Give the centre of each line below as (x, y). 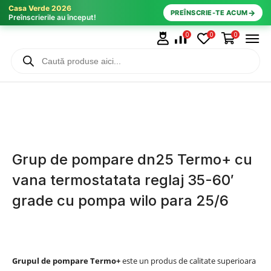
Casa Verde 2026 (40, 8)
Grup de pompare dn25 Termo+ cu (132, 159)
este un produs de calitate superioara (188, 260)
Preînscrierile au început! (52, 17)
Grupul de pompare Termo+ (66, 260)
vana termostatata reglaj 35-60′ (123, 180)
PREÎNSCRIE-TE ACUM (209, 12)
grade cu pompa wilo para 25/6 (120, 200)
